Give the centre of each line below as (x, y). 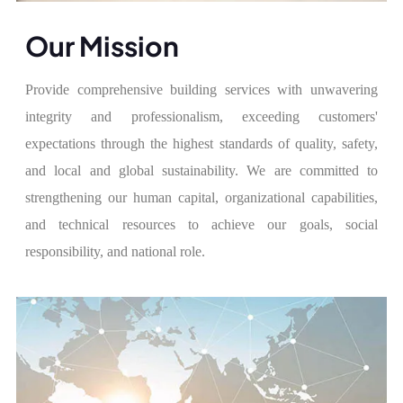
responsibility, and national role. (115, 251)
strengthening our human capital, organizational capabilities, (201, 197)
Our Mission (102, 45)
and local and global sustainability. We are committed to (201, 170)
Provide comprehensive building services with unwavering (201, 89)
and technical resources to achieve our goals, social (201, 224)
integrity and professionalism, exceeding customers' (201, 116)
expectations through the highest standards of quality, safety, (201, 143)
